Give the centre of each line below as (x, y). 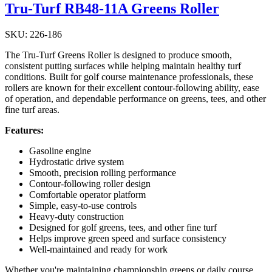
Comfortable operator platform (87, 195)
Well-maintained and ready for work (98, 250)
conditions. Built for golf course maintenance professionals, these (129, 77)
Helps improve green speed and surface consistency (128, 239)
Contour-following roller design (90, 184)
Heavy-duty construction (76, 217)
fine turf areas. (32, 110)
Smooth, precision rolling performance (103, 173)
